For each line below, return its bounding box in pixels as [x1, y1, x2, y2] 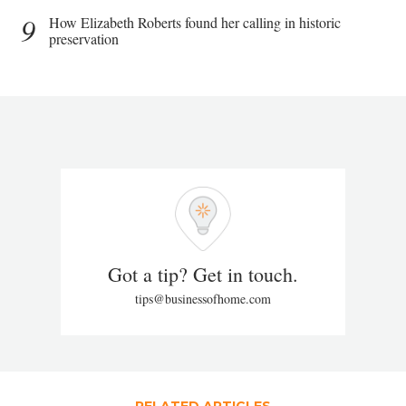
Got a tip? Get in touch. [108, 261, 298, 288]
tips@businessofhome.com [135, 290, 271, 308]
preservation [49, 28, 119, 48]
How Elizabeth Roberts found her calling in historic [49, 12, 341, 32]
